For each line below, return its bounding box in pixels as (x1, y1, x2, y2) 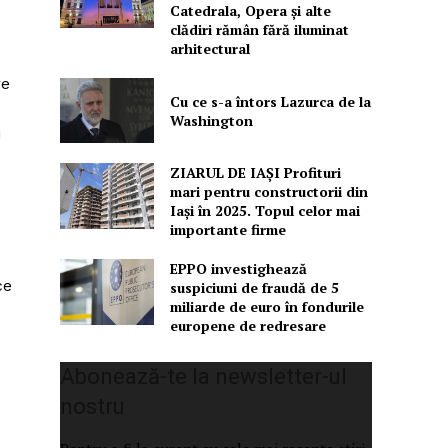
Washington (169, 110, 253, 130)
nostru (60, 394, 126, 420)
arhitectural (169, 38, 250, 58)
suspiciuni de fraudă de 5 (169, 278, 339, 298)
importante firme (169, 220, 286, 240)
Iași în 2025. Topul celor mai (169, 201, 360, 221)
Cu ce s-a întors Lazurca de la (169, 91, 371, 111)
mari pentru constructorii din (169, 182, 368, 202)
